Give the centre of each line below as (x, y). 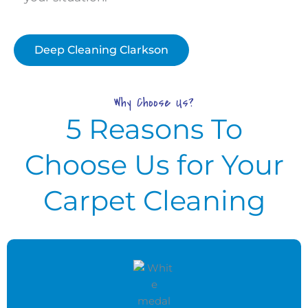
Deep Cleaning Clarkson (101, 50)
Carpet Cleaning (154, 201)
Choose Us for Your (154, 165)
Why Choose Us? (154, 103)
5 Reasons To (154, 129)
